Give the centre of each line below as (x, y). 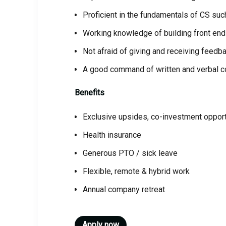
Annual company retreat (124, 189)
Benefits (89, 93)
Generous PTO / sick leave (130, 153)
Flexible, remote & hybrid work (136, 171)
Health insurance (112, 135)
